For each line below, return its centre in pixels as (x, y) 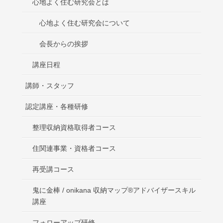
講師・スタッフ (50, 86)
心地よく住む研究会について (85, 23)
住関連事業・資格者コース (74, 149)
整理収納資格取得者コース (74, 128)
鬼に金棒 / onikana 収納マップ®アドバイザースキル (114, 190)
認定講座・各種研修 (57, 107)
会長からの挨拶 (64, 44)
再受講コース (53, 169)
